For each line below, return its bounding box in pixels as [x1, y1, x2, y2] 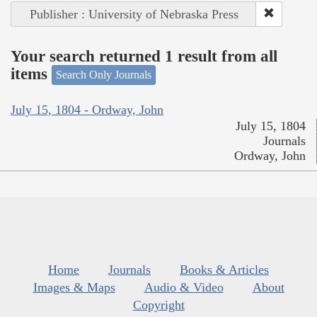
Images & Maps [33, 279, 115, 294]
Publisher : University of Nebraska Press [29, 7, 238, 22]
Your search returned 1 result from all [11, 47, 277, 65]
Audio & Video [144, 279, 224, 294]
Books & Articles [180, 262, 269, 277]
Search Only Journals [56, 69, 151, 81]
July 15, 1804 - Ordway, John [11, 102, 163, 117]
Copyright [132, 297, 185, 312]
